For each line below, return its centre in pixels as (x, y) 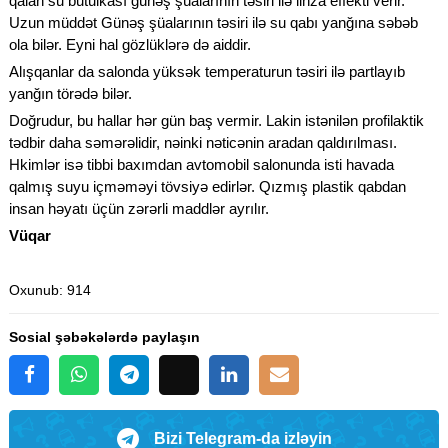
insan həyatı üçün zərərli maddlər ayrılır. (139, 208)
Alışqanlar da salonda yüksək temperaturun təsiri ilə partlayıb (207, 71)
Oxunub (34, 289)
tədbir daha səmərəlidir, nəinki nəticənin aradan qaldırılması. (203, 142)
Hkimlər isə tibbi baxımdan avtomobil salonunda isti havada (201, 164)
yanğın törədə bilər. (70, 93)
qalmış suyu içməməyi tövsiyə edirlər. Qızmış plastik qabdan (207, 186)
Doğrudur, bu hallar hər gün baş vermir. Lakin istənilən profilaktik (216, 120)
